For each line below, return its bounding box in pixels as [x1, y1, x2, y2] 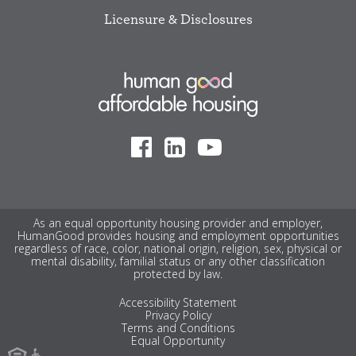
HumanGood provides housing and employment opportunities [17, 228, 339, 244]
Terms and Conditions [121, 320, 235, 336]
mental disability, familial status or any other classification [31, 253, 325, 269]
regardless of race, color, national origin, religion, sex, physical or [14, 241, 342, 257]
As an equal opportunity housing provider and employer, [33, 215, 323, 231]
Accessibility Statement [119, 295, 237, 311]
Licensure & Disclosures [103, 10, 253, 27]
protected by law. [133, 266, 222, 282]
